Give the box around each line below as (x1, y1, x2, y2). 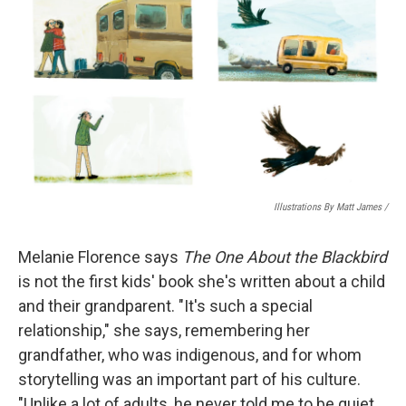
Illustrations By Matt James (274, 201, 382, 214)
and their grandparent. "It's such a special (18, 296, 313, 316)
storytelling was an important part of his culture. (18, 370, 361, 390)
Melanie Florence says (18, 247, 182, 267)
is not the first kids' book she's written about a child (18, 272, 385, 292)
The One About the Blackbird (182, 247, 387, 267)
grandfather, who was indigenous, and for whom (18, 345, 362, 365)
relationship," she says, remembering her (18, 321, 310, 341)
